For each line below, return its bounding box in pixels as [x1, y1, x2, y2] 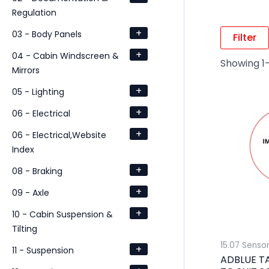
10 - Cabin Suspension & [12, 208, 113, 220]
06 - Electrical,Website [12, 128, 106, 141]
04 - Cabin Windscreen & [12, 49, 119, 62]
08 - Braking [12, 165, 62, 177]
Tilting [12, 222, 37, 235]
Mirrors [12, 64, 40, 76]
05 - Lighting [12, 85, 64, 98]
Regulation [12, 6, 56, 19]
